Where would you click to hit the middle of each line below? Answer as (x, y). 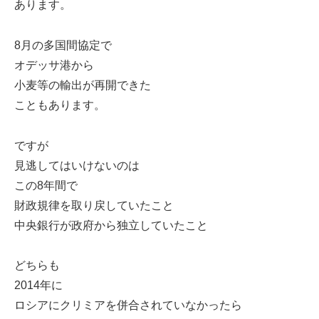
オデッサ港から (54, 65)
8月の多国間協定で (63, 45)
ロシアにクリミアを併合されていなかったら (128, 305)
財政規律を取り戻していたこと (94, 205)
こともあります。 (60, 105)
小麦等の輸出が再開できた (83, 85)
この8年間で (46, 185)
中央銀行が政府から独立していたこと (111, 225)
